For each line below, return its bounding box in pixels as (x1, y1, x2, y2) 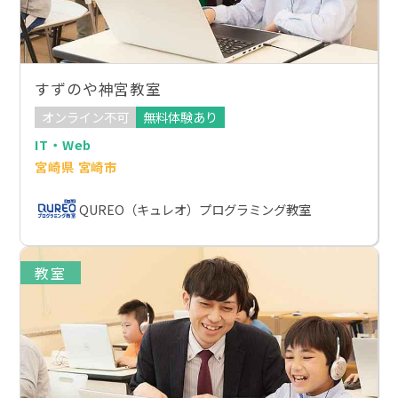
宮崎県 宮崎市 (35, 157, 117, 177)
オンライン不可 (42, 107, 130, 127)
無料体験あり (143, 107, 219, 127)
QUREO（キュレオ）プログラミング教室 (79, 199, 312, 219)
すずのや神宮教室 (35, 77, 162, 99)
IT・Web (35, 135, 92, 155)
